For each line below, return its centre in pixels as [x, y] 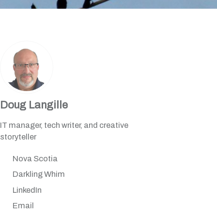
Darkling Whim [39, 174]
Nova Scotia [35, 159]
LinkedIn [27, 190]
